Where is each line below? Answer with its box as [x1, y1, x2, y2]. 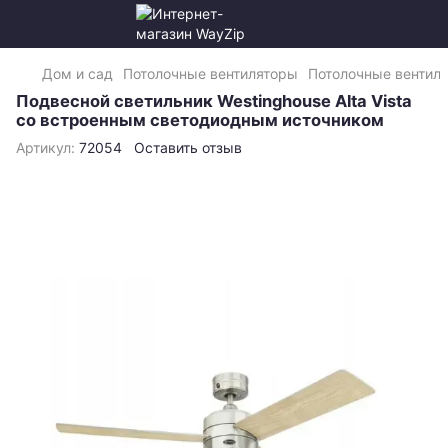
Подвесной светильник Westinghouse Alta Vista [16, 91, 412, 111]
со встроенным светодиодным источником [16, 110, 384, 130]
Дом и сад [42, 65, 113, 82]
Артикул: [16, 139, 75, 156]
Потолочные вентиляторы [123, 65, 298, 82]
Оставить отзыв [134, 139, 242, 156]
